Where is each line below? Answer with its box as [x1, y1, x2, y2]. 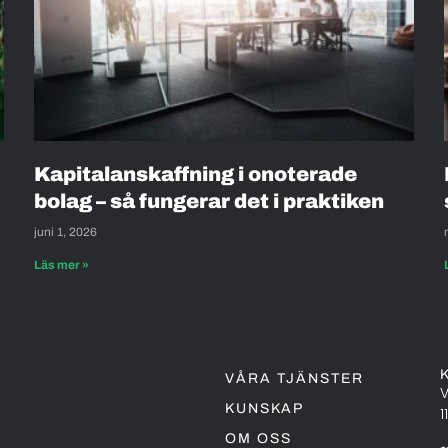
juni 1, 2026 [34, 224, 97, 239]
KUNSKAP [225, 400, 305, 416]
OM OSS [225, 430, 293, 446]
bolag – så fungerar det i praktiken [34, 189, 388, 212]
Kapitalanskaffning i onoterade [34, 162, 357, 185]
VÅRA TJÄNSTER [225, 370, 365, 386]
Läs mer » [34, 257, 89, 272]
